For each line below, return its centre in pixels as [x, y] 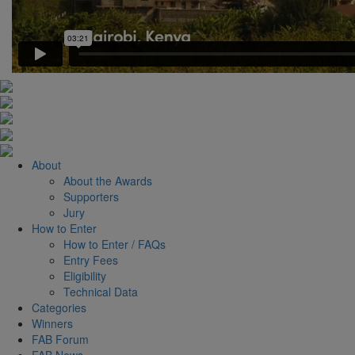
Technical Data [101, 291]
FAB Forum [60, 339]
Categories [59, 307]
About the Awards [108, 180]
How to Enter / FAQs [115, 244]
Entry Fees [91, 260]
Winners [52, 323]
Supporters [91, 196]
